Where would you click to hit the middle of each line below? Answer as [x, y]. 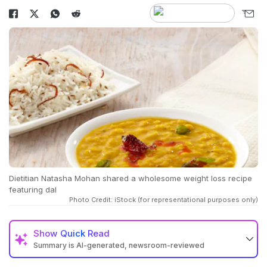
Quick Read [85, 234]
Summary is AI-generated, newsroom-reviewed [119, 246]
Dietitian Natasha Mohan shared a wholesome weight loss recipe [131, 178]
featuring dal [33, 190]
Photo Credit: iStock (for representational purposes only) [164, 200]
